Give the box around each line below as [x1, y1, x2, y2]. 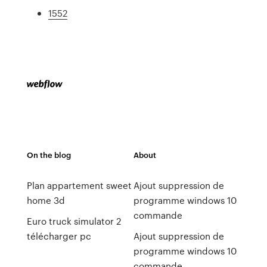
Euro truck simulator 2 [26, 215, 121, 228]
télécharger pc [26, 229, 91, 243]
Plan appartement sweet [26, 179, 132, 192]
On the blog [26, 149, 71, 160]
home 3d [26, 194, 65, 207]
